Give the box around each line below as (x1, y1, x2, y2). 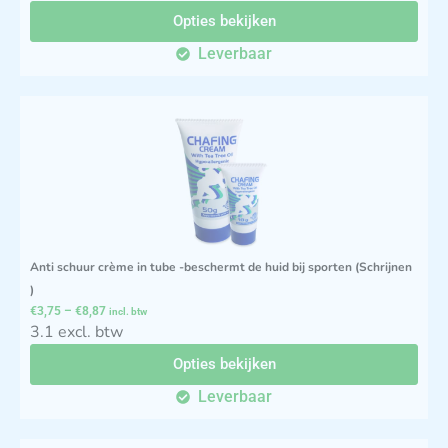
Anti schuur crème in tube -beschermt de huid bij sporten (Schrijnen (30, 258, 412, 275)
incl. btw (109, 305, 147, 317)
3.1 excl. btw (30, 320, 123, 343)
